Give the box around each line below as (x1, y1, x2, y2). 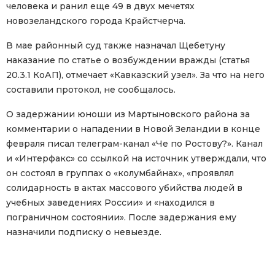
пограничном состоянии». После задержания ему (6, 212, 236, 223)
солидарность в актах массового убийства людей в (6, 182, 242, 194)
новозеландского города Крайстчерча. (6, 15, 185, 27)
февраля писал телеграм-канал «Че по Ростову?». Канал (6, 138, 263, 150)
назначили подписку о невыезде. (6, 227, 161, 238)
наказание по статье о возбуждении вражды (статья (6, 55, 250, 66)
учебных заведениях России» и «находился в (6, 197, 215, 209)
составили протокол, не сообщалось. (6, 84, 176, 96)
